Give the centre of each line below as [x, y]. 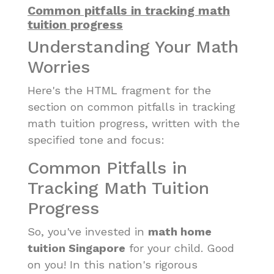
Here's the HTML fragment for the [119, 91]
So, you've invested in [88, 232]
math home [180, 232]
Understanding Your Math [133, 47]
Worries [59, 67]
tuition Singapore [76, 248]
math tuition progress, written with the [134, 124]
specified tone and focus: [96, 140]
